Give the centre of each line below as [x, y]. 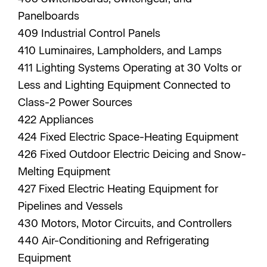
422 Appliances [57, 120]
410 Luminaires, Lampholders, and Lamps [121, 51]
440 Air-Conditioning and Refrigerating [114, 241]
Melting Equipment [66, 172]
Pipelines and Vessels [72, 206]
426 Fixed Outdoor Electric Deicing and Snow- [132, 154]
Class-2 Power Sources [77, 103]
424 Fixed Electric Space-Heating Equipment [130, 137]
